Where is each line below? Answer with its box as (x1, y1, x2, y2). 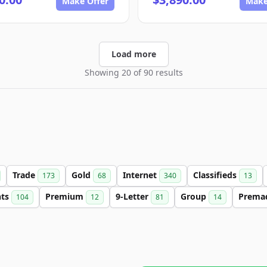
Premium (45, 191, 86, 202)
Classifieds (193, 169, 239, 181)
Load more (111, 48, 156, 60)
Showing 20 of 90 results (84, 67, 183, 78)
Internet (123, 169, 159, 181)
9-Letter (116, 191, 151, 202)
